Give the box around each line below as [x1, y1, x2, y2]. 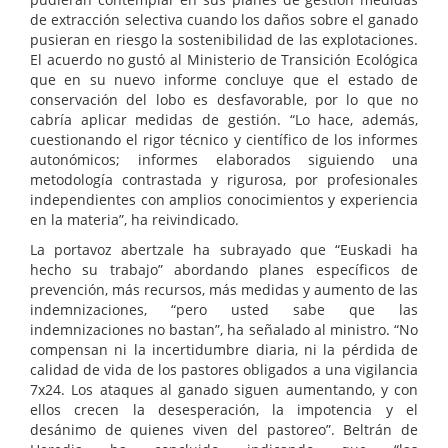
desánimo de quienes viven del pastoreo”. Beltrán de [30, 420, 418, 440]
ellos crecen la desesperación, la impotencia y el [30, 400, 418, 420]
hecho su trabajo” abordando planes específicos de [30, 260, 418, 280]
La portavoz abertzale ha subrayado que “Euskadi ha [30, 240, 418, 260]
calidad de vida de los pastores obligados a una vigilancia [30, 360, 418, 380]
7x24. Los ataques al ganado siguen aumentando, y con [30, 380, 418, 400]
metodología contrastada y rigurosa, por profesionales [30, 170, 418, 190]
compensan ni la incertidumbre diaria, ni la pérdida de [30, 340, 418, 360]
